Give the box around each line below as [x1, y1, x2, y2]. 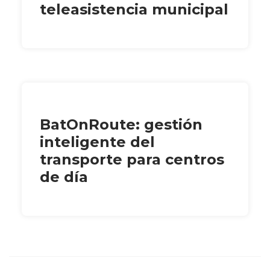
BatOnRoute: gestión [40, 116, 202, 134]
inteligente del [40, 133, 155, 151]
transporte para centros [40, 151, 224, 169]
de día [40, 168, 88, 186]
